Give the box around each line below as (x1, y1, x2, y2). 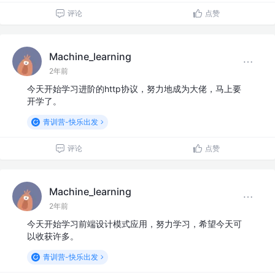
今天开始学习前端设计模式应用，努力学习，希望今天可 (27, 219, 242, 230)
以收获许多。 (27, 231, 79, 242)
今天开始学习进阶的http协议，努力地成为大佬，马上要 (27, 83, 241, 95)
